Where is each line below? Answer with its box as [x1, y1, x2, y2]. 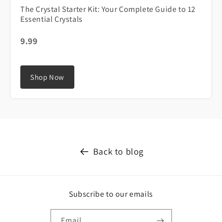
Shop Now [30, 72, 64, 82]
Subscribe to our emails [69, 189, 153, 200]
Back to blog [93, 146, 144, 158]
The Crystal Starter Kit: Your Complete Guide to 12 [20, 4, 196, 15]
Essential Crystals [20, 14, 83, 25]
